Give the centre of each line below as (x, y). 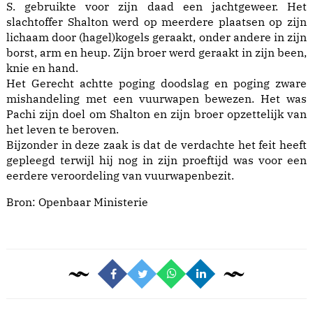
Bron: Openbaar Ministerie (77, 202)
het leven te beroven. (63, 130)
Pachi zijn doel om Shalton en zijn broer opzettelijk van (156, 114)
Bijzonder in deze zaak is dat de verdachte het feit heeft (156, 145)
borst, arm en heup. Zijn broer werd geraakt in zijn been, (156, 53)
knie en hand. (42, 68)
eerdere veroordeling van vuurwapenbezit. (120, 176)
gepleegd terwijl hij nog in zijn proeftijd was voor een (156, 160)
